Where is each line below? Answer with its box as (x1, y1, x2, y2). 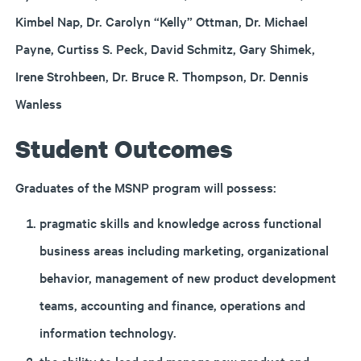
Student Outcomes (15, 132, 233, 165)
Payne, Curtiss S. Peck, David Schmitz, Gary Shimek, (15, 39, 315, 57)
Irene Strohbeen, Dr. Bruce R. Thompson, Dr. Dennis (15, 67, 309, 85)
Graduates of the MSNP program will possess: (15, 178, 276, 196)
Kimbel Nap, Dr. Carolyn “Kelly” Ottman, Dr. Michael (15, 12, 308, 30)
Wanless (15, 94, 62, 112)
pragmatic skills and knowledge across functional (39, 214, 322, 231)
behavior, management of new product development (39, 268, 336, 286)
